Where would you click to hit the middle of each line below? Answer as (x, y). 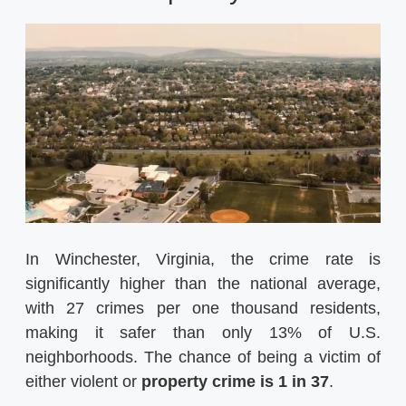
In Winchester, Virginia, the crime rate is (203, 260)
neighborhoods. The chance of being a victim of (203, 358)
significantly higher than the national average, (203, 284)
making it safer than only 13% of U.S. (203, 333)
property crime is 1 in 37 (235, 382)
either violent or (83, 382)
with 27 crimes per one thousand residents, (203, 309)
